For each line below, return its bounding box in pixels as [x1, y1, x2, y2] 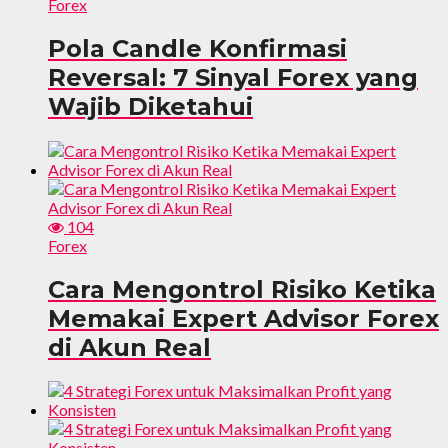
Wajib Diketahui [48, 91, 253, 121]
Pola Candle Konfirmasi [48, 33, 347, 63]
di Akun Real [48, 332, 211, 362]
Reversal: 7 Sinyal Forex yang [48, 62, 418, 92]
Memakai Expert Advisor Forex [48, 303, 439, 333]
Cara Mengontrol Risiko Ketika [48, 274, 436, 304]
